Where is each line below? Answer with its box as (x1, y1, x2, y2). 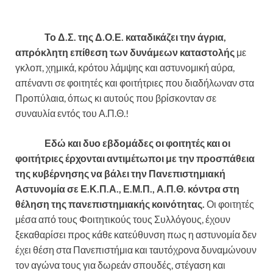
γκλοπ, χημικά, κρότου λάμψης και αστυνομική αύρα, (15, 62, 235, 74)
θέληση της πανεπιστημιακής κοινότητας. (15, 198, 205, 210)
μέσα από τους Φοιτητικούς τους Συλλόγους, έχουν (15, 213, 230, 225)
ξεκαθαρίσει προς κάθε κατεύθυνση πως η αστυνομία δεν (15, 229, 257, 241)
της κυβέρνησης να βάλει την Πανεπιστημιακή (15, 168, 225, 180)
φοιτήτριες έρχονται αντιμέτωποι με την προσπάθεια (15, 152, 255, 165)
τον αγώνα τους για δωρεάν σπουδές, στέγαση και (15, 259, 225, 271)
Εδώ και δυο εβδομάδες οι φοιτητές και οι (15, 137, 230, 149)
